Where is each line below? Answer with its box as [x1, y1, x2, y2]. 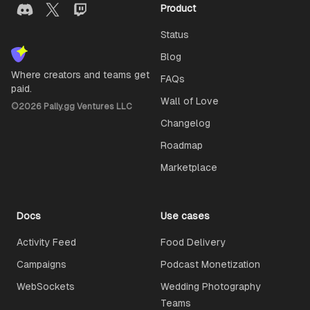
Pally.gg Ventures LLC [42, 102, 132, 111]
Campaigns [17, 259, 66, 270]
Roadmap [161, 140, 203, 151]
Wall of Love [161, 95, 219, 107]
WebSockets [17, 281, 75, 292]
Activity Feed [17, 237, 76, 248]
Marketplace [161, 162, 217, 173]
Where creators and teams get [11, 69, 149, 80]
